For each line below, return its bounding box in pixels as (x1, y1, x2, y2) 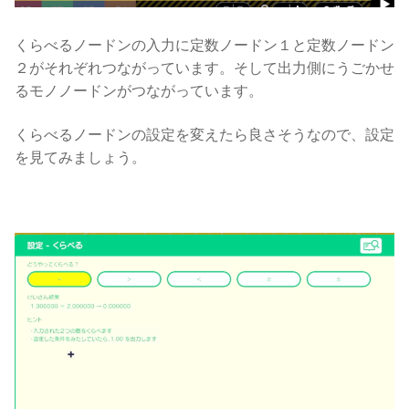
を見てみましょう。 (15, 149, 146, 165)
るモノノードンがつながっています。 (15, 83, 263, 100)
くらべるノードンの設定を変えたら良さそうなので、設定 (15, 126, 394, 142)
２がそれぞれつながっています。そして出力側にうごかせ (15, 60, 394, 77)
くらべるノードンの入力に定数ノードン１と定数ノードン (15, 37, 394, 54)
